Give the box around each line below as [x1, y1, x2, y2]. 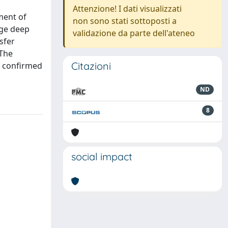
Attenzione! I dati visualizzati [73, 3, 182, 14]
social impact [71, 150, 132, 163]
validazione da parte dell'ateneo [73, 27, 195, 39]
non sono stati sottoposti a [73, 15, 177, 26]
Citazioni [71, 60, 111, 72]
